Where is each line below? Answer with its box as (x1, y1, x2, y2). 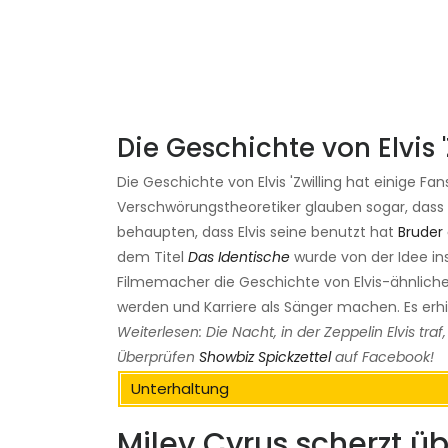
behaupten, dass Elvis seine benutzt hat (117, 222, 398, 243)
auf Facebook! (335, 347, 434, 368)
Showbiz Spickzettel (199, 347, 331, 368)
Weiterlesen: (117, 322, 202, 343)
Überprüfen (117, 347, 195, 368)
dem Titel (117, 247, 188, 268)
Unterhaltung (131, 378, 229, 400)
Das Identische (188, 247, 290, 268)
